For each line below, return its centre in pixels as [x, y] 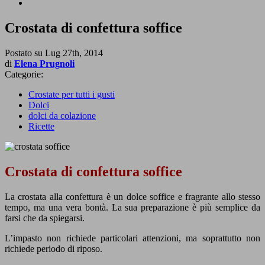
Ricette [41, 126]
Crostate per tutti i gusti [72, 94]
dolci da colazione [62, 115]
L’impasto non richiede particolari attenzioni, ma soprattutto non [132, 238]
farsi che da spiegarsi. [45, 218]
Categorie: [24, 74]
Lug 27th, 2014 [74, 53]
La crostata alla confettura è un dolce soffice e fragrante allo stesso [132, 196]
